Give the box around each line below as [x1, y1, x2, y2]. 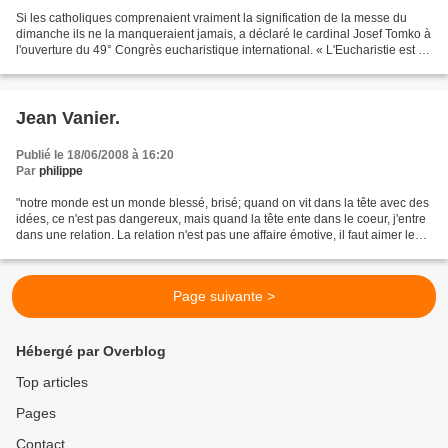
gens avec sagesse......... [16, 243, 148, 258]
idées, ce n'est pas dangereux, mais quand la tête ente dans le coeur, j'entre [16, 211, 426, 226]
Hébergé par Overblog [16, 343, 166, 359]
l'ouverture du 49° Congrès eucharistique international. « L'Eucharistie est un [16, 42, 432, 57]
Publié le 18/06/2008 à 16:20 [16, 147, 174, 162]
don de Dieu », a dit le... [16, 58, 144, 73]
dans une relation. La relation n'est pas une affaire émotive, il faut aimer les [16, 227, 421, 242]
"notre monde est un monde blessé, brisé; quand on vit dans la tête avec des [16, 195, 429, 210]
